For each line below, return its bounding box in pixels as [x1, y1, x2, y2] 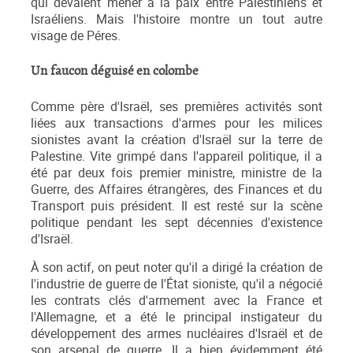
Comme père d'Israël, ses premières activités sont [31, 98, 322, 116]
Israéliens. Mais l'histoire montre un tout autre [31, 11, 322, 28]
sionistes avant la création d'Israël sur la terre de [31, 132, 322, 149]
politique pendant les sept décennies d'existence [31, 214, 322, 232]
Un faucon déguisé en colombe [31, 64, 199, 80]
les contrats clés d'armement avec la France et [31, 292, 322, 310]
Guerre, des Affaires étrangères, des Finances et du [31, 181, 322, 199]
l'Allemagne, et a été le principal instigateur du [31, 309, 322, 326]
